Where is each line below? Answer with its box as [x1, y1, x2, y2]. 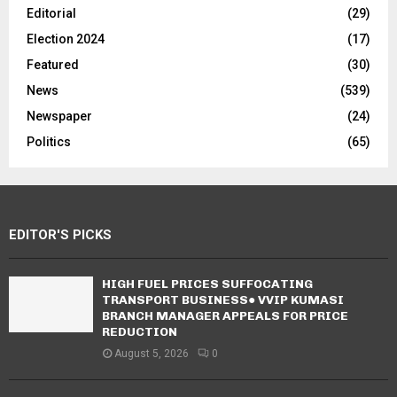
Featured [27, 57, 79, 72]
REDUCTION [102, 323, 177, 339]
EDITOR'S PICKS [9, 226, 112, 243]
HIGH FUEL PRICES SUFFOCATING [102, 276, 313, 292]
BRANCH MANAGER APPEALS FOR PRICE [102, 307, 348, 323]
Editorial [27, 5, 76, 20]
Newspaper [27, 108, 92, 123]
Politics [27, 134, 71, 149]
